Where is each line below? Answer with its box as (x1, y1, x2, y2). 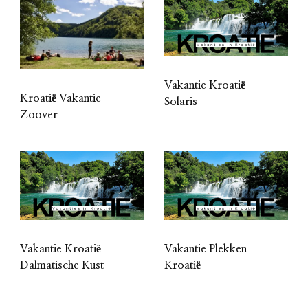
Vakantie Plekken (164, 243, 247, 254)
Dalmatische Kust (20, 259, 104, 271)
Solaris (164, 96, 197, 107)
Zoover (20, 109, 58, 120)
